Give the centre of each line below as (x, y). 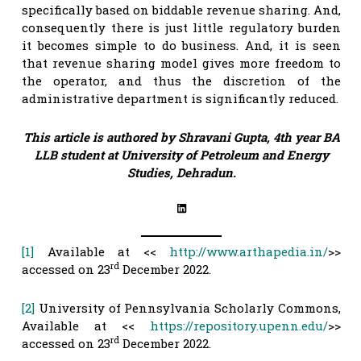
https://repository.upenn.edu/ (239, 326)
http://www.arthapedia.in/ (249, 252)
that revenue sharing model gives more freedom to (181, 62)
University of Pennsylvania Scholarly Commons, (188, 308)
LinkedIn (179, 207)
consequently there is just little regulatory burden (181, 27)
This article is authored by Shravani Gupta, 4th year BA (181, 137)
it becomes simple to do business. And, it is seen (181, 45)
